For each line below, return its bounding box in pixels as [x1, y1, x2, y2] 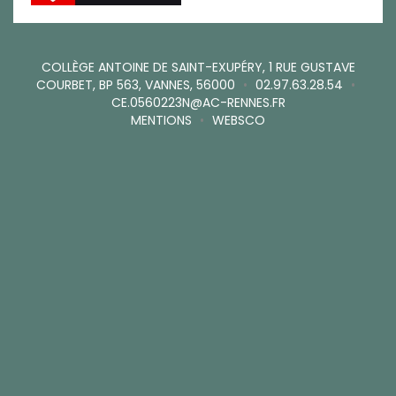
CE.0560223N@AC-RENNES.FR [110, 94, 286, 112]
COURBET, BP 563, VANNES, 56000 [36, 76, 235, 95]
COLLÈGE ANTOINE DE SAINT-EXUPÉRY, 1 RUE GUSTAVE [41, 58, 355, 77]
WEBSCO [212, 111, 265, 130]
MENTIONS [131, 111, 192, 130]
